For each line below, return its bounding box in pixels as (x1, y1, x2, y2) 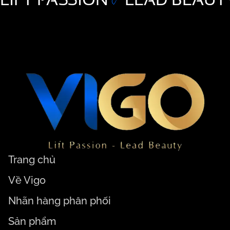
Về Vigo (8, 174, 46, 186)
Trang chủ (8, 154, 55, 166)
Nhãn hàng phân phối (8, 195, 111, 207)
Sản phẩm (8, 215, 56, 227)
